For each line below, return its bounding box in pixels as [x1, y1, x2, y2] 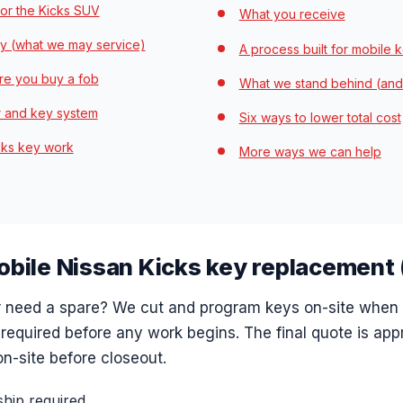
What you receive [238, 6, 345, 22]
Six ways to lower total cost [238, 109, 401, 125]
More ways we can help [238, 144, 381, 160]
